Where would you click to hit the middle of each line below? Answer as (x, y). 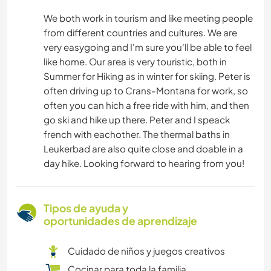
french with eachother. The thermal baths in (137, 134)
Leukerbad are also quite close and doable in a (143, 149)
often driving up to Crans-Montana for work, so (146, 91)
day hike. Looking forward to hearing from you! (144, 163)
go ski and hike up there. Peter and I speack (137, 120)
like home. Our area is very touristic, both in (135, 62)
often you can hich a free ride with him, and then (146, 105)
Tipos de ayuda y (86, 208)
